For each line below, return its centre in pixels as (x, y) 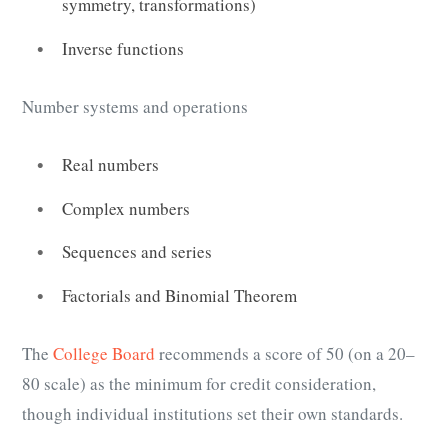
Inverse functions (123, 48)
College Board (104, 353)
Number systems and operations (135, 107)
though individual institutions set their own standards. (215, 413)
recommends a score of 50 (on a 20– (285, 353)
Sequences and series (137, 252)
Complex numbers (126, 208)
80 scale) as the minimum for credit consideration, (199, 383)
